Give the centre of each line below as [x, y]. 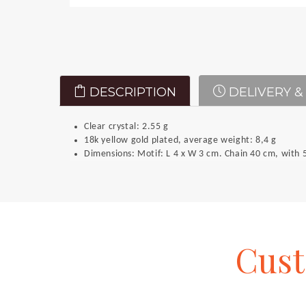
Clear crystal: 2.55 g [126, 127]
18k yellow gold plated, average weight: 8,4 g [180, 141]
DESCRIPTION [131, 93]
